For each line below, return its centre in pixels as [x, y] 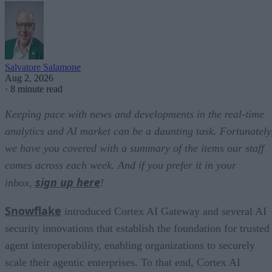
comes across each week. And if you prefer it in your [121, 165]
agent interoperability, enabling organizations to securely [130, 246]
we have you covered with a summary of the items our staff [134, 148]
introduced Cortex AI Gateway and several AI [164, 212]
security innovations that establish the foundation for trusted [137, 229]
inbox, [20, 183]
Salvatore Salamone [43, 67]
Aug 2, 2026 [29, 78]
